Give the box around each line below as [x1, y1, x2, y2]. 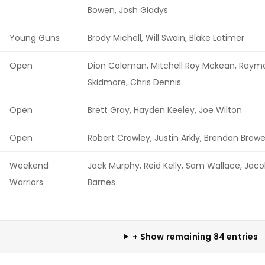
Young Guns [9, 31, 60, 44]
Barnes [88, 176, 115, 188]
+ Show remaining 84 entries [132, 230, 258, 243]
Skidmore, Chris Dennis [88, 76, 181, 88]
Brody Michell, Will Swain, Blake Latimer [88, 31, 244, 44]
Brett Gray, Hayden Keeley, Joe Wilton [88, 104, 242, 116]
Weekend [9, 159, 49, 172]
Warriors [9, 176, 43, 188]
